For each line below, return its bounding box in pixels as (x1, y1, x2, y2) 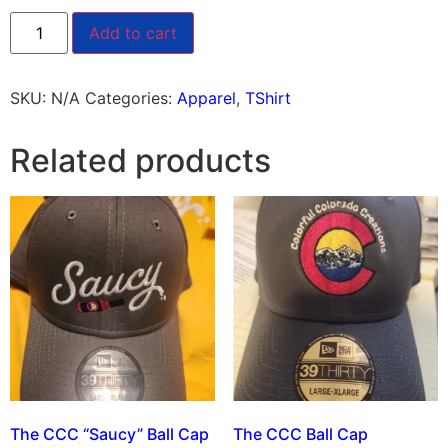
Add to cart (89, 22, 178, 43)
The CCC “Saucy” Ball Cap (10, 424, 209, 445)
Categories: (85, 87, 177, 108)
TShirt (245, 87, 291, 108)
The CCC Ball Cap (232, 424, 368, 445)
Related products (10, 140, 271, 180)
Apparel (177, 87, 236, 108)
